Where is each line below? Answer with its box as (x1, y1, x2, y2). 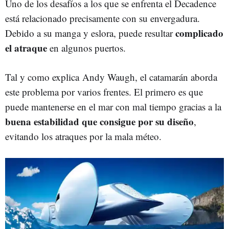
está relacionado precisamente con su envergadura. (5, 11, 200, 25)
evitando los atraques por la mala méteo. (5, 129, 162, 143)
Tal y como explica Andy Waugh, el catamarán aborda (5, 70, 217, 83)
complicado (175, 26, 223, 40)
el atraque (5, 40, 47, 55)
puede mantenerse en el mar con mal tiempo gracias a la (5, 100, 221, 113)
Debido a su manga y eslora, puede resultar (5, 26, 175, 39)
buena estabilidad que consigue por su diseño (5, 114, 194, 128)
